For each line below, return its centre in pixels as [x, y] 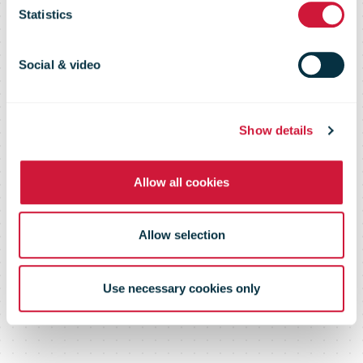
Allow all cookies [181, 181]
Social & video [60, 64]
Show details [276, 130]
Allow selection [181, 235]
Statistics [45, 14]
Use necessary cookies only [181, 288]
